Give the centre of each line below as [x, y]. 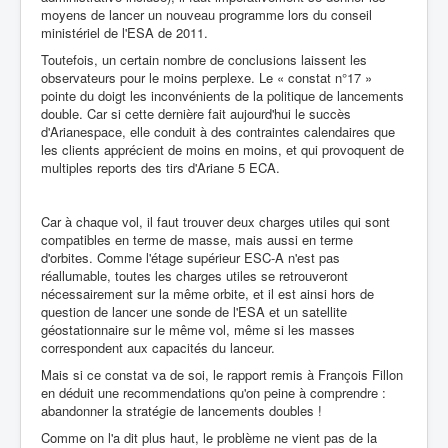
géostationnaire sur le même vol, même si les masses [198, 329]
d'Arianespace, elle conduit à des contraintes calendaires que [218, 131]
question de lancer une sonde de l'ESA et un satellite [194, 311]
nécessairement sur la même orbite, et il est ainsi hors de [207, 293]
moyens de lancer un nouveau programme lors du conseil [206, 14]
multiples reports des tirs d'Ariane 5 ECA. [160, 167]
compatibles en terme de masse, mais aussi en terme [197, 239]
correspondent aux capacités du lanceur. [158, 347]
